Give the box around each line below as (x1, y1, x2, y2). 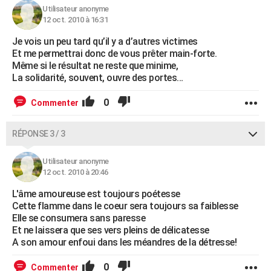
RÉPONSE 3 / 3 (12, 129, 65, 139)
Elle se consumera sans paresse (12, 212, 145, 224)
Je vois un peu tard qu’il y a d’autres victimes (12, 36, 198, 47)
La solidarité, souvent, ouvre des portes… (12, 72, 183, 83)
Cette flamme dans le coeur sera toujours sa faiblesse (12, 200, 238, 212)
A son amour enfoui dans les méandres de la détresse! (12, 237, 237, 248)
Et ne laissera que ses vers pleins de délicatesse (12, 224, 209, 236)
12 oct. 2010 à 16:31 (42, 15, 108, 24)
